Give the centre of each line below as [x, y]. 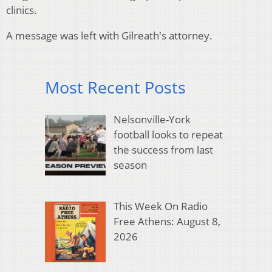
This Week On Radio [160, 206]
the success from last [163, 149]
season [130, 165]
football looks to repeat [168, 134]
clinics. [22, 10]
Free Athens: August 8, [167, 222]
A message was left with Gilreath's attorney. [109, 36]
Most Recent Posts [115, 87]
